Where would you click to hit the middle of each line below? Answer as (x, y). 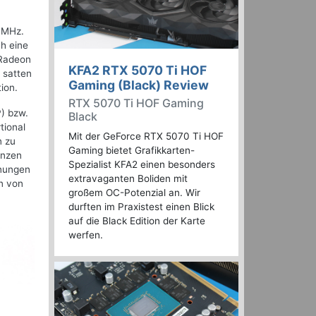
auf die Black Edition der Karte (137, 221)
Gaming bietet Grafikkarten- (132, 151)
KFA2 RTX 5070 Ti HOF (138, 71)
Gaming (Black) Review (139, 85)
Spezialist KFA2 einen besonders (142, 165)
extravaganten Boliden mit (128, 179)
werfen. (86, 235)
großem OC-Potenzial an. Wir (134, 193)
